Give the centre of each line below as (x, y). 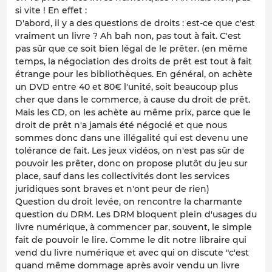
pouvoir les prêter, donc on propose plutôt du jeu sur (131, 164)
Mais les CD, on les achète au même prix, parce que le (133, 113)
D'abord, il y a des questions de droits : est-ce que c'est (135, 23)
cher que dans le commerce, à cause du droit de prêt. (133, 100)
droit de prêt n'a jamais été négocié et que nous (121, 125)
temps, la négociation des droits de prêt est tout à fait (134, 62)
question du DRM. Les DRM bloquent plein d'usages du (136, 215)
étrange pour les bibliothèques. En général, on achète (134, 74)
